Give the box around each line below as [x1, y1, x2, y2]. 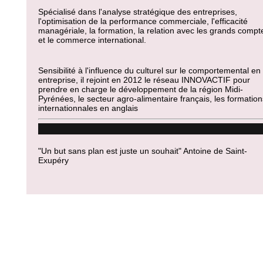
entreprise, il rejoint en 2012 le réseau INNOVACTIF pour [38, 75, 250, 85]
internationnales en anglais [38, 103, 138, 113]
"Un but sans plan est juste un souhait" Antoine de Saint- [38, 146, 247, 156]
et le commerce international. [38, 35, 146, 45]
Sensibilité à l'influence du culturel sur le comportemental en [38, 66, 261, 75]
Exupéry [38, 156, 69, 165]
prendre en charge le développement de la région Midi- [38, 85, 243, 94]
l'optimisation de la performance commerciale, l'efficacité [38, 16, 248, 26]
